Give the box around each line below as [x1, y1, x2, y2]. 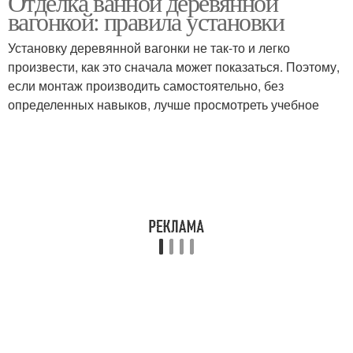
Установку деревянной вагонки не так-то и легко [8, 39, 290, 57]
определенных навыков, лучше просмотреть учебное [8, 95, 319, 113]
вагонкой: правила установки [8, 4, 284, 38]
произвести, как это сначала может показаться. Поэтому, [8, 58, 340, 76]
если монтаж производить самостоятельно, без [8, 76, 284, 95]
